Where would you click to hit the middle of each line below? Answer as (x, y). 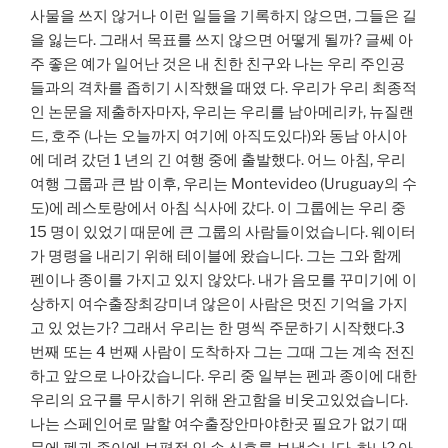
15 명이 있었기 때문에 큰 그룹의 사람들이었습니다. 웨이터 (223, 231)
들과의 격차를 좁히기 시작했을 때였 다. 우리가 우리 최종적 (223, 87)
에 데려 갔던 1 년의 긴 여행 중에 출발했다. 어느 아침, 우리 (218, 159)
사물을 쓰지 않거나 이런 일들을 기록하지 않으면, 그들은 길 (223, 15)
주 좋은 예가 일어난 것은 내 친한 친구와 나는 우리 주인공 (217, 63)
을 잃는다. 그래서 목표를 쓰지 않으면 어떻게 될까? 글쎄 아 (221, 39)
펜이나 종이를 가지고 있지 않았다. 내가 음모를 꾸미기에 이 (223, 279)
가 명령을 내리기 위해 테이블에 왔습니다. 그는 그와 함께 (216, 255)
